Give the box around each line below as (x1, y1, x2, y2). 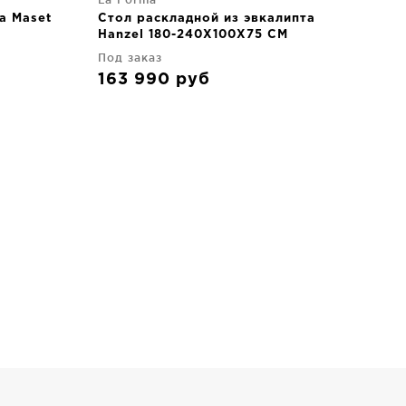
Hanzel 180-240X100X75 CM (98, 30, 288, 40)
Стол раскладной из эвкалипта (98, 14, 315, 24)
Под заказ (98, 52, 162, 63)
